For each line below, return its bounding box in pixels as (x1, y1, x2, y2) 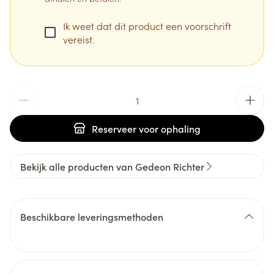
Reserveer (92, 122, 136, 135)
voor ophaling (136, 122, 201, 135)
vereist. (63, 32, 95, 46)
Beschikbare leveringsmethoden (20, 210, 163, 223)
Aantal (9, 85, 39, 98)
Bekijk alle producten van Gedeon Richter (20, 160, 204, 173)
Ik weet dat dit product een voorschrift (63, 19, 231, 32)
